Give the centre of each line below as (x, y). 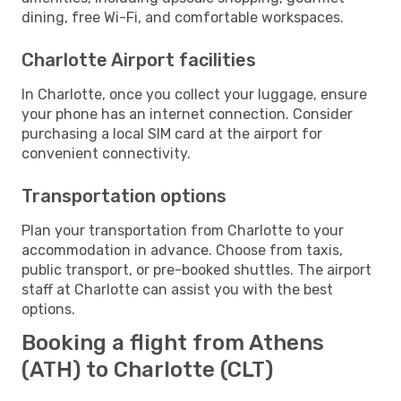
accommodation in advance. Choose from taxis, (182, 250)
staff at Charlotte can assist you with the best (177, 289)
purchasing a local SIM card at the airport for (172, 133)
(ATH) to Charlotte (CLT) (147, 369)
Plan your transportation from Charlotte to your (183, 230)
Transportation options (124, 196)
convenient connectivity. (106, 153)
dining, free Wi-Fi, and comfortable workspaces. (183, 17)
